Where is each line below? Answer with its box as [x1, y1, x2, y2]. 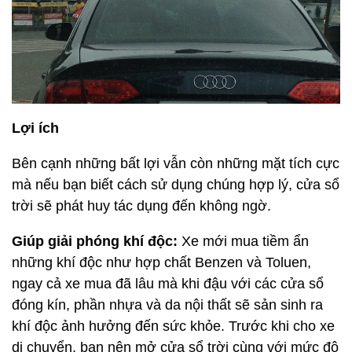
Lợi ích [12, 120, 59, 137]
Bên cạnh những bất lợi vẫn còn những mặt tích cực [12, 156, 339, 172]
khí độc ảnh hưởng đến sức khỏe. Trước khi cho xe [12, 318, 335, 335]
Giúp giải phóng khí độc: [12, 233, 178, 250]
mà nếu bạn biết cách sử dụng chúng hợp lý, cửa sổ [12, 177, 339, 193]
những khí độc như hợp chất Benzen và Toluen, [12, 255, 311, 271]
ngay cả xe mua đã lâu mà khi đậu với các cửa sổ [12, 276, 324, 292]
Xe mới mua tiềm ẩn [178, 233, 309, 250]
